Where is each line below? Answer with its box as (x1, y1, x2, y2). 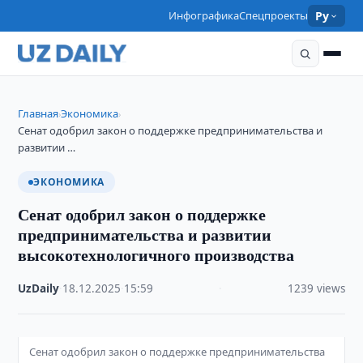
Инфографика (169, 8, 240, 23)
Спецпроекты (239, 8, 309, 23)
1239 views (287, 281, 345, 296)
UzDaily (18, 281, 60, 296)
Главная (18, 106, 59, 121)
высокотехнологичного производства (18, 243, 295, 267)
